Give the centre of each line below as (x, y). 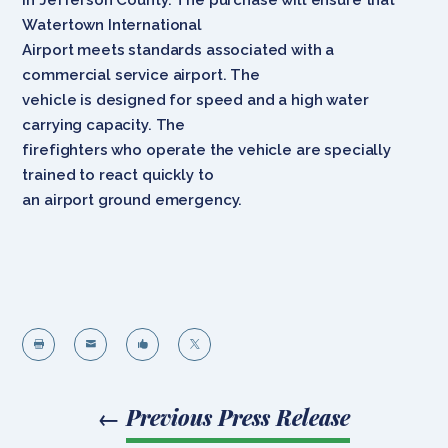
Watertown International (112, 24)
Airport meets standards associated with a (178, 49)
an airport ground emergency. (132, 199)
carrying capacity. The (104, 124)
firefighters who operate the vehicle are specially (206, 149)
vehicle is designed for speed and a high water (195, 99)
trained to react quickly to (118, 174)
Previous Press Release (238, 416)
